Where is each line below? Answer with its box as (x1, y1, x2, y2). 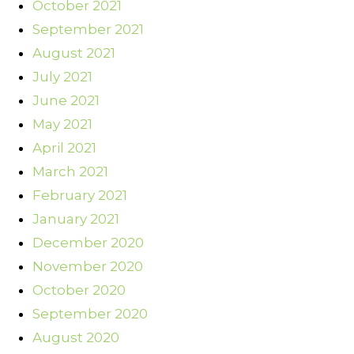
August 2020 (32, 330, 119, 346)
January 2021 (32, 211, 119, 228)
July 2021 (32, 69, 92, 85)
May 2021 (32, 116, 92, 133)
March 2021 (32, 164, 108, 180)
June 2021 (32, 92, 100, 109)
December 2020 (32, 235, 144, 251)
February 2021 (32, 187, 127, 204)
